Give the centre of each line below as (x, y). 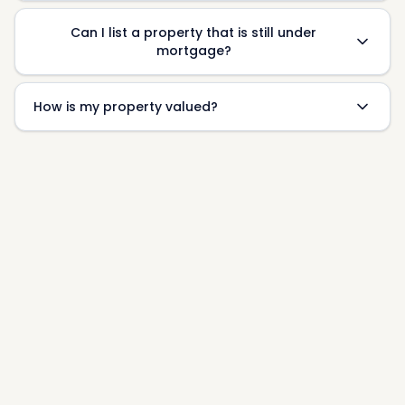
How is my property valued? (126, 107)
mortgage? (193, 51)
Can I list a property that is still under (193, 33)
